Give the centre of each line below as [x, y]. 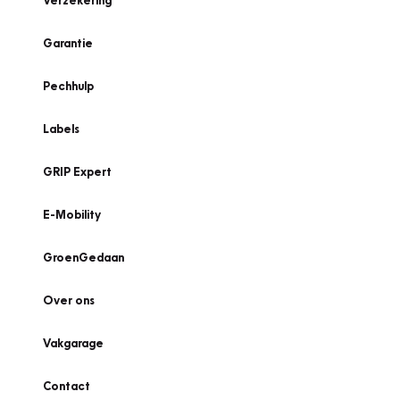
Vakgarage [73, 343]
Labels [61, 129]
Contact [67, 386]
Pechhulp [68, 86]
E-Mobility [72, 214]
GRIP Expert [77, 171]
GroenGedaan [83, 257]
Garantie [68, 43]
